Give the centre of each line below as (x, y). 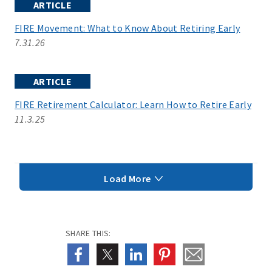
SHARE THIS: (88, 233)
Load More (128, 178)
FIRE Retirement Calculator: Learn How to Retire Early (133, 104)
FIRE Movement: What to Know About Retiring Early (127, 28)
